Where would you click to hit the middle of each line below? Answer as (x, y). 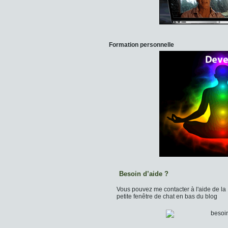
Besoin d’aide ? (144, 174)
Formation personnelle (141, 45)
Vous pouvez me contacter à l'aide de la (171, 189)
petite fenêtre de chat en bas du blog (167, 196)
